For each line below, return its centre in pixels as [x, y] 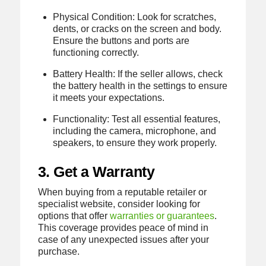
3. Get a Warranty [96, 171]
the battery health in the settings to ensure [140, 86]
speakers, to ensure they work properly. [135, 143]
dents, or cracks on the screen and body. [137, 29]
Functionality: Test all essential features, [137, 119]
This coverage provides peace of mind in [123, 227]
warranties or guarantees [162, 216]
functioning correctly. [96, 53]
